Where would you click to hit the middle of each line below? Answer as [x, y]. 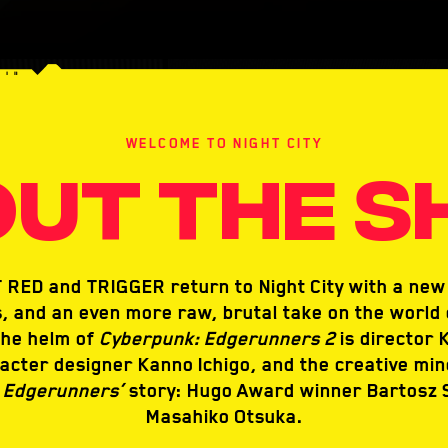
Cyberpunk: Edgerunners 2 [216, 338]
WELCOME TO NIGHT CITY [224, 143]
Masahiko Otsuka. [224, 416]
